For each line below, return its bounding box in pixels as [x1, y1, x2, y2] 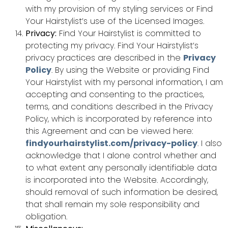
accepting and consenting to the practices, [25, 89, 204, 101]
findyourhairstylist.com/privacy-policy [25, 137, 197, 150]
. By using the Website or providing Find [51, 64, 209, 76]
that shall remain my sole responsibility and [25, 198, 199, 211]
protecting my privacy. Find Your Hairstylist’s [25, 40, 198, 52]
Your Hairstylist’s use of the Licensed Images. [25, 15, 204, 27]
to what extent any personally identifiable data [25, 162, 217, 174]
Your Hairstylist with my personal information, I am [25, 76, 223, 89]
